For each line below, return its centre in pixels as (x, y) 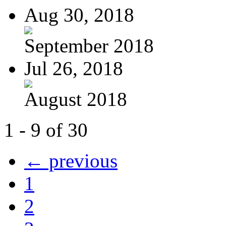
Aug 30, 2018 (79, 15)
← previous (71, 160)
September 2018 (89, 45)
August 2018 (76, 99)
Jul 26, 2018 (74, 68)
